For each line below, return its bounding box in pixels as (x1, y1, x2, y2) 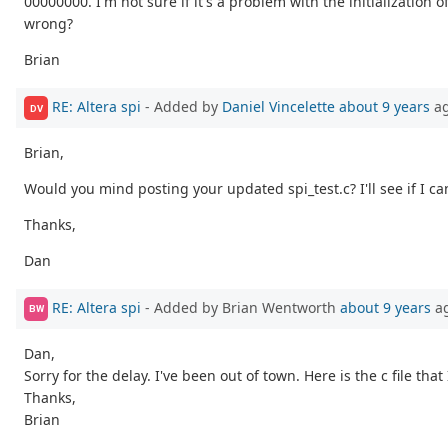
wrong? (24, 14, 73, 34)
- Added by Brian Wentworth (141, 297, 340, 317)
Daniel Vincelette (222, 96, 335, 116)
